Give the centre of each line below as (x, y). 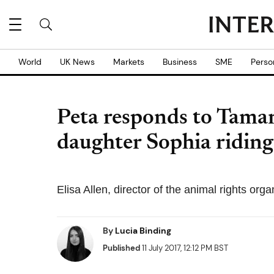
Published (121, 248)
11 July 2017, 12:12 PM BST (184, 248)
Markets (129, 62)
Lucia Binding (143, 231)
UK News (77, 62)
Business (180, 62)
